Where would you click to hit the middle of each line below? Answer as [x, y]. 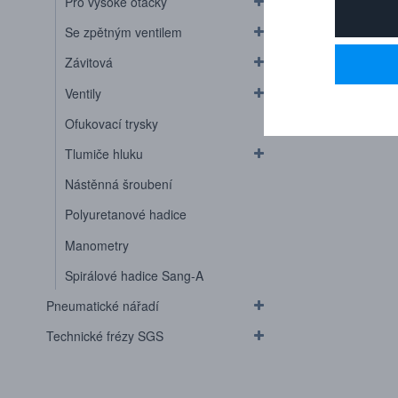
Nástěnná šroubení [119, 184]
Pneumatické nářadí [103, 305]
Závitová [89, 63]
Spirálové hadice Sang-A [134, 275]
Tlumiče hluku [104, 154]
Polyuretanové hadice [126, 215]
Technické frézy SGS [105, 336]
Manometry [97, 245]
